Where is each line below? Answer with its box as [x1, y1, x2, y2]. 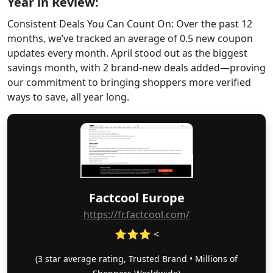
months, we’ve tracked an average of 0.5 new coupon [7, 32, 253, 45]
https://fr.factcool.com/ [83, 208, 190, 221]
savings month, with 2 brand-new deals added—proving [7, 61, 266, 74]
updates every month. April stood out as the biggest [7, 46, 247, 60]
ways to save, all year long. [7, 90, 129, 104]
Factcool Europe [88, 190, 185, 206]
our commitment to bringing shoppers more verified [7, 76, 251, 89]
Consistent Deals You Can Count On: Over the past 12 [7, 17, 252, 30]
